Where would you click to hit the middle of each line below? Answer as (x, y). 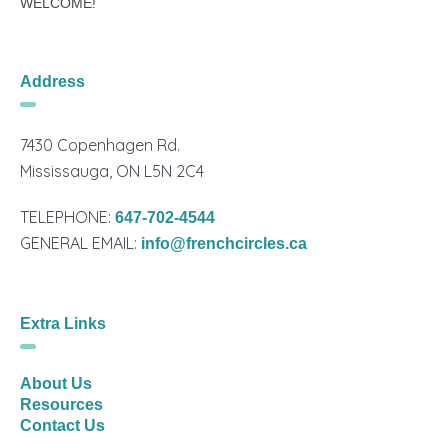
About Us (56, 383)
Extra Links (63, 323)
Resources (62, 404)
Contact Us (63, 425)
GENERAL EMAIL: (81, 243)
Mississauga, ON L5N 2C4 (112, 171)
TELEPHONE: (68, 217)
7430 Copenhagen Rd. (100, 145)
